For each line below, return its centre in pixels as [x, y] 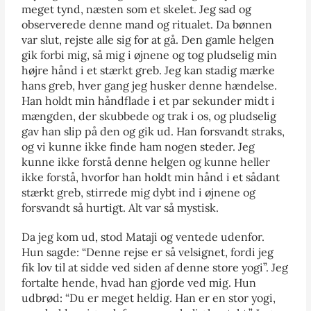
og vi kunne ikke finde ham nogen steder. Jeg [138, 146]
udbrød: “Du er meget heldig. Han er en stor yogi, [149, 297]
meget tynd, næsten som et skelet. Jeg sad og [137, 9]
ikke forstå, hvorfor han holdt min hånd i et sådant [151, 177]
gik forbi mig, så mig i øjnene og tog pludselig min [150, 54]
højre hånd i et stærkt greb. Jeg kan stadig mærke [149, 70]
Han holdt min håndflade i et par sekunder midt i [149, 100]
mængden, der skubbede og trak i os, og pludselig [149, 116]
